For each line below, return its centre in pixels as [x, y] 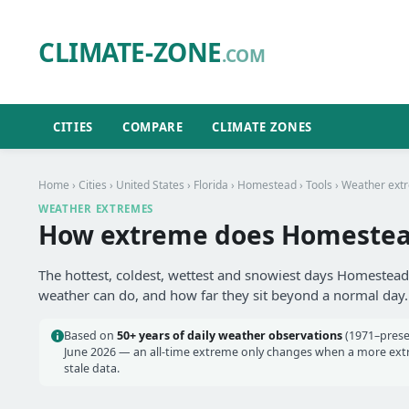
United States [150, 185]
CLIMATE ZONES [262, 126]
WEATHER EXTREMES [96, 209]
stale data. [92, 368]
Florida [211, 185]
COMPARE [152, 126]
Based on [90, 336]
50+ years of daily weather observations [230, 336]
